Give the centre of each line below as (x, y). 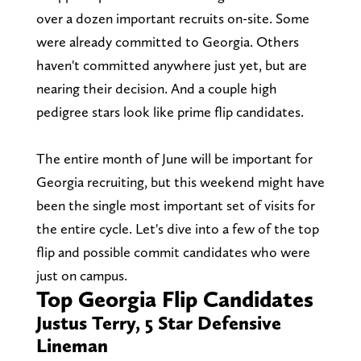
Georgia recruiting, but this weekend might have (180, 181)
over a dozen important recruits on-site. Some (172, 18)
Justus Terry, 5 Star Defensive (158, 322)
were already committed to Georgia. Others (167, 41)
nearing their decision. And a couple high (156, 88)
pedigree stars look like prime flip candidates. (170, 111)
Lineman (72, 345)
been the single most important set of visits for (175, 205)
